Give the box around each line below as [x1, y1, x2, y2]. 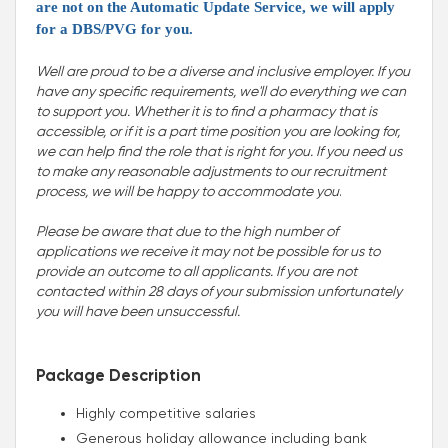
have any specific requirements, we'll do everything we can [36, 82, 406, 99]
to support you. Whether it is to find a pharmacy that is [36, 102, 377, 119]
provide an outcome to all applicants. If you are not [36, 262, 357, 279]
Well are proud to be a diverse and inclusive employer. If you [36, 62, 410, 79]
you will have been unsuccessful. [36, 302, 240, 319]
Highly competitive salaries [76, 404, 256, 421]
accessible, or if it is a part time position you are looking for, [36, 122, 400, 139]
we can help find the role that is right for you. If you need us [36, 142, 402, 159]
